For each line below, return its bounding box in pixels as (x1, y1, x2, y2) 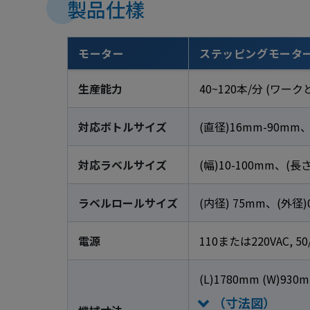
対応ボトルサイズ (78, 118, 167, 135)
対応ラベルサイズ (78, 156, 167, 173)
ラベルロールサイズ (78, 194, 178, 211)
